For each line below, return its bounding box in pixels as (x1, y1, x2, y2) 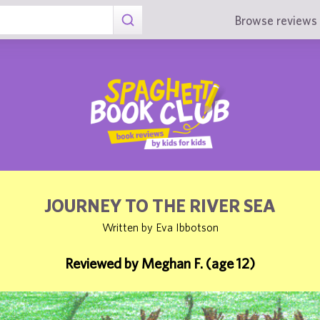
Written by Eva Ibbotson (101, 221, 219, 234)
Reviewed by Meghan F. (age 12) (65, 255, 255, 271)
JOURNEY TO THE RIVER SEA (44, 195, 276, 216)
